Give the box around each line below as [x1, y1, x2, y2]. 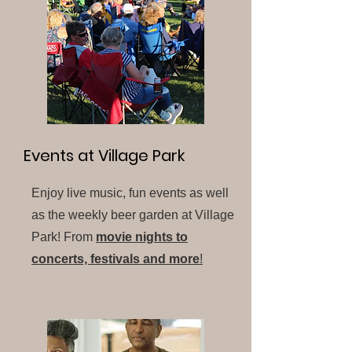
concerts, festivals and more [31, 252, 200, 266]
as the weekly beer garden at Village [31, 208, 234, 222]
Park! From [31, 230, 96, 244]
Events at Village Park [24, 145, 185, 167]
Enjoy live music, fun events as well [31, 186, 229, 200]
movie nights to [96, 230, 188, 244]
